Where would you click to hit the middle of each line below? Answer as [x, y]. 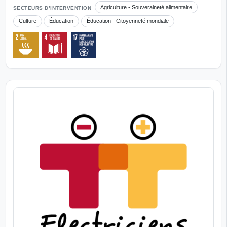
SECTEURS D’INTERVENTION [52, 8]
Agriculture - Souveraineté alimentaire [146, 7]
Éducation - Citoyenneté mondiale [127, 21]
